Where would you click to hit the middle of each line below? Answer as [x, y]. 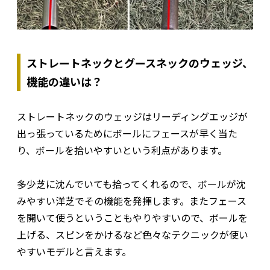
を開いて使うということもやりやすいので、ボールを [132, 217]
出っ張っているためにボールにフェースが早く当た [127, 133]
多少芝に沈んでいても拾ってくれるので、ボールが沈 [131, 184]
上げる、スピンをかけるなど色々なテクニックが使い [133, 234]
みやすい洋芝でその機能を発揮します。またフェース [132, 200]
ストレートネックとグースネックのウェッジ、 [140, 62]
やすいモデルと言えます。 [74, 251]
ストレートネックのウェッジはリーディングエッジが [132, 116]
